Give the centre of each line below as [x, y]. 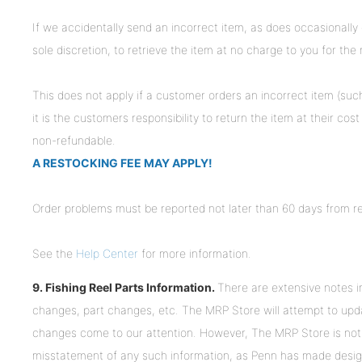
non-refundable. [74, 141]
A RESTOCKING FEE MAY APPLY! [122, 163]
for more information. [195, 254]
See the [54, 254]
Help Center [107, 254]
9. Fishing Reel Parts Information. [125, 288]
